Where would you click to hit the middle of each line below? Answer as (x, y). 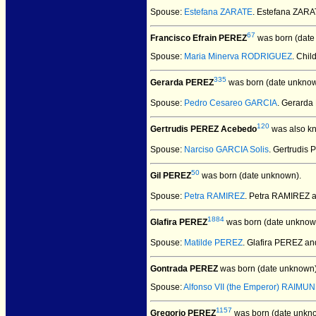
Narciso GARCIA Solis (226, 150)
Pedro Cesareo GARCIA (231, 103)
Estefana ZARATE (218, 12)
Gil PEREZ (171, 176)
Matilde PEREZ (213, 243)
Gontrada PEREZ (184, 269)
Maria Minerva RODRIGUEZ (238, 56)
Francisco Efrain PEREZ (199, 38)
